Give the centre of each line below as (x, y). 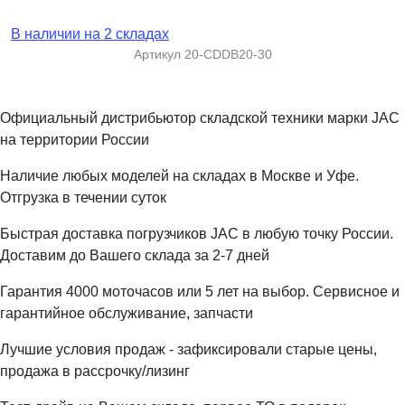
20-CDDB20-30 (228, 55)
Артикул (159, 55)
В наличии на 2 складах (90, 34)
